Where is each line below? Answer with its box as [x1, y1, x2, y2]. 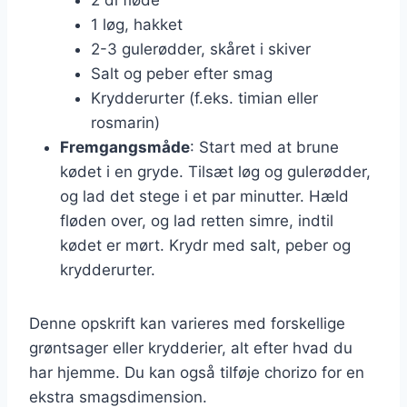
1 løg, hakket [91, 15, 183, 34]
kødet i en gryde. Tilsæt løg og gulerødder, [60, 162, 371, 181]
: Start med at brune [190, 137, 339, 156]
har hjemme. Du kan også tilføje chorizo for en [29, 362, 364, 382]
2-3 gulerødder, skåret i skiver [91, 39, 311, 58]
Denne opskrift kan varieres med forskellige [29, 313, 345, 333]
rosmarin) [91, 113, 160, 132]
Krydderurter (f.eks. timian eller [91, 88, 318, 107]
